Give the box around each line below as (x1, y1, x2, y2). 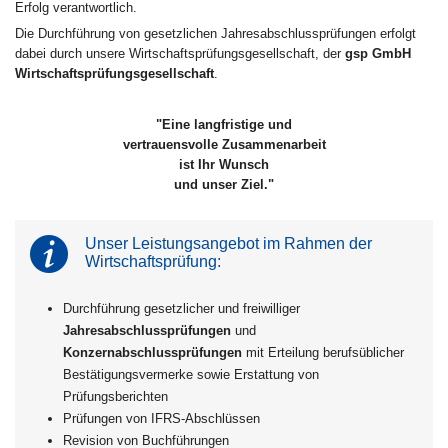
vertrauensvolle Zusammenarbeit (122, 137, 326, 153)
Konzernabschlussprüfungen (62, 345, 242, 361)
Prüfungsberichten (62, 389, 168, 405)
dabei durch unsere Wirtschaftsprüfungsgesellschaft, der (15, 46, 345, 62)
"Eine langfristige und (156, 117, 292, 133)
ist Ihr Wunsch (179, 157, 269, 173)
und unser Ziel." (174, 177, 274, 193)
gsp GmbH (345, 46, 411, 62)
